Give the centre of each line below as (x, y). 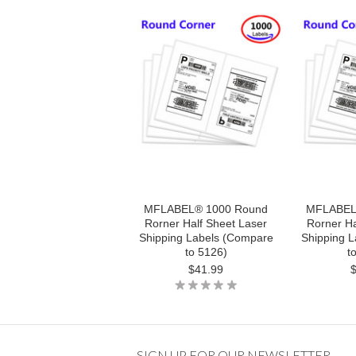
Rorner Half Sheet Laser (206, 223)
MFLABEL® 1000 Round (206, 209)
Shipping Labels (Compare (206, 238)
